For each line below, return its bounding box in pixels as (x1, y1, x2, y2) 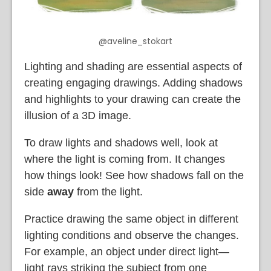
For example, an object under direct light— (24, 245, 229, 258)
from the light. (74, 185, 143, 198)
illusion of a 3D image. (24, 109, 131, 122)
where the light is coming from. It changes (24, 152, 225, 165)
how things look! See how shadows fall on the (24, 169, 244, 181)
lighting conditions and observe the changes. (24, 229, 239, 241)
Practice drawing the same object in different (24, 212, 238, 225)
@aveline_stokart (99, 34, 172, 47)
